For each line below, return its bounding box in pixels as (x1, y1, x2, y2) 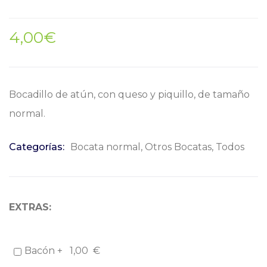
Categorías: (9, 141, 64, 153)
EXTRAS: (9, 201, 51, 213)
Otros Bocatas (145, 141, 212, 153)
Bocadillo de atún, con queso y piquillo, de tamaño (9, 89, 250, 101)
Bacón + (24, 245, 65, 257)
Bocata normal (70, 141, 141, 153)
